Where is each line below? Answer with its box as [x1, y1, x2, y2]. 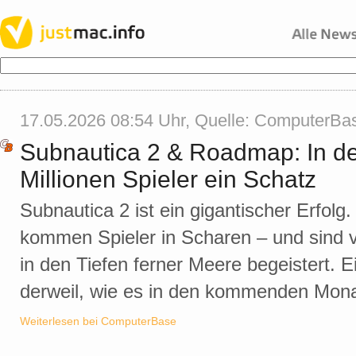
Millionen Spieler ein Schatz [20, 166, 316, 192]
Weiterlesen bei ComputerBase [20, 315, 176, 327]
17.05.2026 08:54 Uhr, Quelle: [20, 110, 254, 130]
